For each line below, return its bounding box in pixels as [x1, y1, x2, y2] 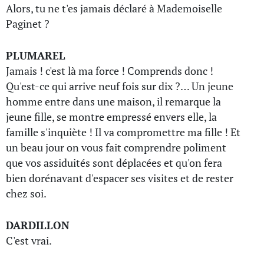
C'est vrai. [6, 233, 52, 247]
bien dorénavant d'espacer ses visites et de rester [6, 171, 233, 185]
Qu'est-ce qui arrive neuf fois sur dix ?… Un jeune [6, 79, 233, 93]
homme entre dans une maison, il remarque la [6, 94, 221, 108]
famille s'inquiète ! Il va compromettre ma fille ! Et [6, 125, 240, 139]
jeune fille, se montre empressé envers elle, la [6, 110, 217, 124]
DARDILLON [6, 218, 70, 232]
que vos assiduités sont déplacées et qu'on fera [6, 156, 222, 170]
